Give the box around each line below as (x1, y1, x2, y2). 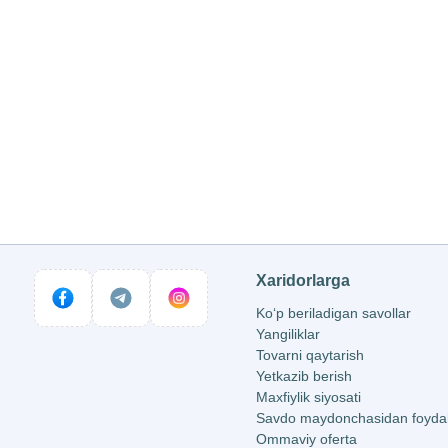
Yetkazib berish (256, 368, 352, 384)
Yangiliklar (256, 326, 320, 342)
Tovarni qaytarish (256, 347, 364, 363)
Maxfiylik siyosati (256, 389, 361, 405)
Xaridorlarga (256, 272, 350, 289)
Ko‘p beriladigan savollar (256, 305, 411, 321)
